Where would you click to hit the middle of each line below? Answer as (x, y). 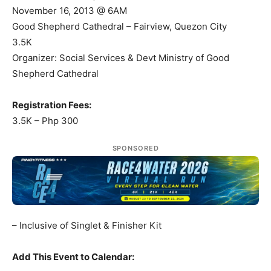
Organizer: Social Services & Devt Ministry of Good (121, 58)
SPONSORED (135, 148)
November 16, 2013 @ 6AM (70, 11)
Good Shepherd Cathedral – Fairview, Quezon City (119, 26)
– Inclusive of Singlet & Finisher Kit (87, 225)
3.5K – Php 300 (45, 121)
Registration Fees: (52, 105)
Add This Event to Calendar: (73, 256)
